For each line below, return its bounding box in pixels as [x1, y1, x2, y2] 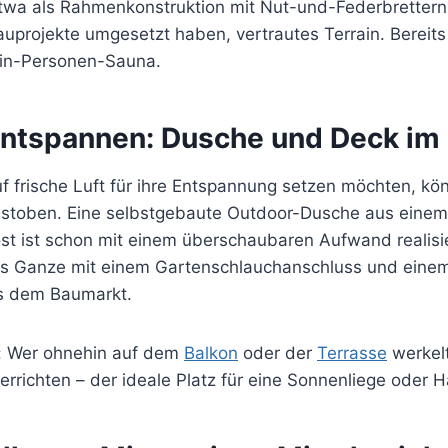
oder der [238, 342, 317, 363]
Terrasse [317, 342, 387, 363]
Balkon [184, 342, 238, 363]
